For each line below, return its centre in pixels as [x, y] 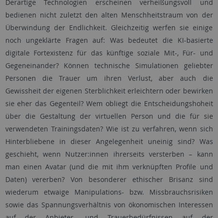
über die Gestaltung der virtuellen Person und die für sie [109, 116]
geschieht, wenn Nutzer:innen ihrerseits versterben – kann [109, 154]
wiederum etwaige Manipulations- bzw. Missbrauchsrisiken [109, 192]
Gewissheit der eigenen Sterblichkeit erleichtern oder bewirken [109, 91]
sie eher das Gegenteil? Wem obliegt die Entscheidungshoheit [109, 103]
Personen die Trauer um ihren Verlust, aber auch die [109, 78]
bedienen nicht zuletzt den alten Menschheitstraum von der [109, 15]
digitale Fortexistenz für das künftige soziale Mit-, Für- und [109, 53]
